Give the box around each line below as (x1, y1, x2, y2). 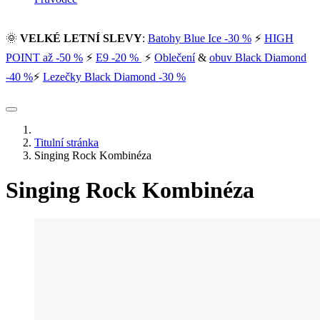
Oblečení (154, 51, 195, 64)
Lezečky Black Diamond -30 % (43, 70, 186, 83)
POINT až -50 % (6, 51, 83, 64)
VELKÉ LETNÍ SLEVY (20, 31, 142, 44)
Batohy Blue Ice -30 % (148, 31, 251, 44)
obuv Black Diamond (209, 51, 306, 64)
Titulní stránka (34, 136, 99, 149)
